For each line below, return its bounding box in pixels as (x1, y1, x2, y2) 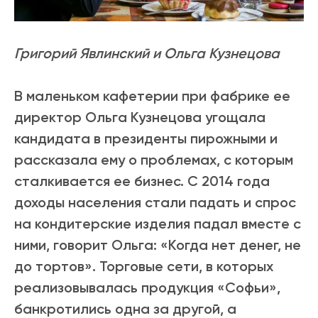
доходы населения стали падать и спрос (14, 194, 296, 212)
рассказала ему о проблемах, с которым (14, 151, 293, 169)
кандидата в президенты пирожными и (14, 130, 278, 148)
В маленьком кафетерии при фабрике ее (14, 87, 290, 105)
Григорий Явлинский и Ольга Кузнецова (14, 45, 280, 62)
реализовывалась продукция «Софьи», (14, 279, 280, 297)
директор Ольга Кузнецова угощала (14, 109, 265, 126)
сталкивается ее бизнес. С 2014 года (14, 172, 270, 190)
